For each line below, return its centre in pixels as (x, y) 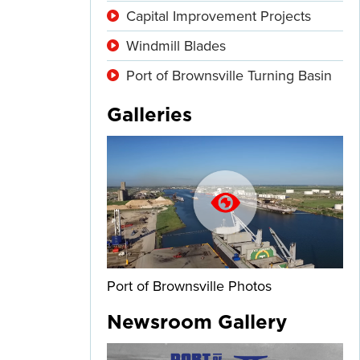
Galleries (149, 115)
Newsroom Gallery (197, 323)
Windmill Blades (176, 45)
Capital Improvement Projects (219, 16)
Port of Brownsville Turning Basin (229, 75)
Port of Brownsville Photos (189, 286)
